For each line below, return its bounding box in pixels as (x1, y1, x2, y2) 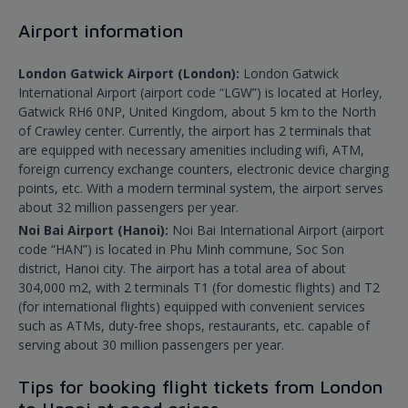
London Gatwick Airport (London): (18, 65, 243, 83)
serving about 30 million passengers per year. (18, 336, 284, 354)
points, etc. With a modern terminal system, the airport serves (18, 179, 383, 198)
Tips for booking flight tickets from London (18, 376, 382, 398)
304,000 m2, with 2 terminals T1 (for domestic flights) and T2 (18, 279, 380, 297)
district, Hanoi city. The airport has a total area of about (18, 260, 346, 278)
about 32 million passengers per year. (18, 199, 239, 217)
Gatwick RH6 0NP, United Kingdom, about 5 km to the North (18, 103, 376, 121)
